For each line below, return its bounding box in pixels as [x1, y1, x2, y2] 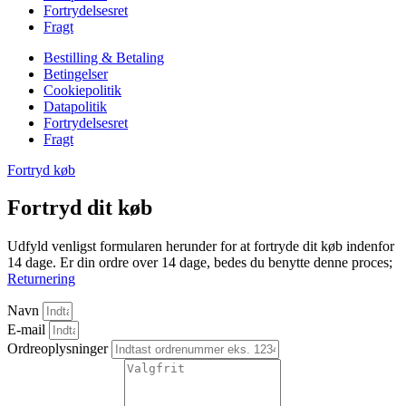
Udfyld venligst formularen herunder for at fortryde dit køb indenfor [7, 238, 394, 255]
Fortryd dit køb [7, 196, 152, 220]
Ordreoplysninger [7, 341, 111, 357]
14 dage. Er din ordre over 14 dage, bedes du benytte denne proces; [7, 255, 392, 271]
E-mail [7, 322, 49, 338]
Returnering [7, 271, 75, 287]
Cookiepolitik [43, 82, 121, 98]
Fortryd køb [7, 161, 75, 178]
